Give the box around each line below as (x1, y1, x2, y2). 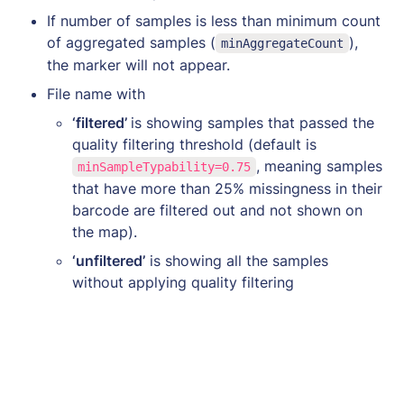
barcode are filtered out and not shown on (72, 200, 363, 219)
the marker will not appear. (47, 55, 234, 74)
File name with (47, 84, 145, 103)
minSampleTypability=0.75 (77, 159, 251, 174)
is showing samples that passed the (131, 113, 374, 132)
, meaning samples (255, 156, 382, 175)
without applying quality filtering (72, 272, 294, 291)
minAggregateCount (220, 35, 344, 50)
